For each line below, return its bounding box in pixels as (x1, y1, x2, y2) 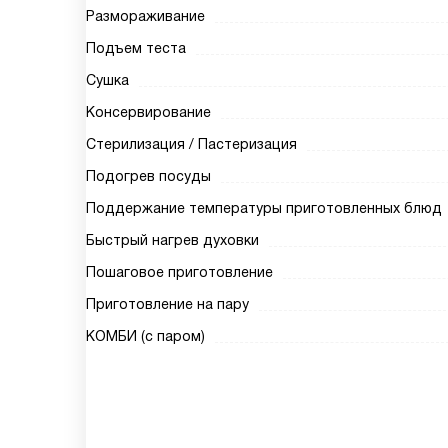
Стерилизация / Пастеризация (86, 136, 297, 152)
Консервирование (86, 104, 211, 120)
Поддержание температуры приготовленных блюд (86, 200, 442, 216)
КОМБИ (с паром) (86, 328, 205, 344)
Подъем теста (86, 40, 186, 56)
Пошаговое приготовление (86, 264, 273, 280)
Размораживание (86, 8, 205, 24)
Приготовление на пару (86, 296, 249, 312)
